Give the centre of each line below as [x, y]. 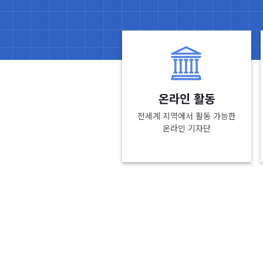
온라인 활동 [187, 98]
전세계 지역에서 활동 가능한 [187, 116]
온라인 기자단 [187, 128]
